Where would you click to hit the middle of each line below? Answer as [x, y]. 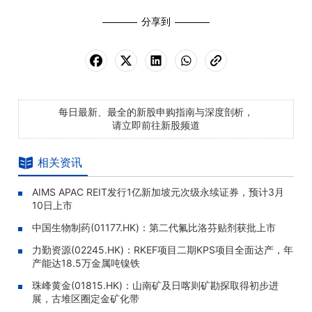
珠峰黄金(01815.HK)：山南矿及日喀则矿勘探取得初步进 [155, 285]
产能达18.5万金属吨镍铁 [86, 263]
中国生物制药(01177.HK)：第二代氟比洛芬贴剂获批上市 [154, 227]
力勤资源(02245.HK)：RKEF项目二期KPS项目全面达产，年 [163, 250]
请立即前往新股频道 [156, 125]
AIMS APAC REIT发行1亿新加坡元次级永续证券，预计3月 [158, 192]
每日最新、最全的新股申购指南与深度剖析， [156, 112]
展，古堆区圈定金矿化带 [86, 298]
